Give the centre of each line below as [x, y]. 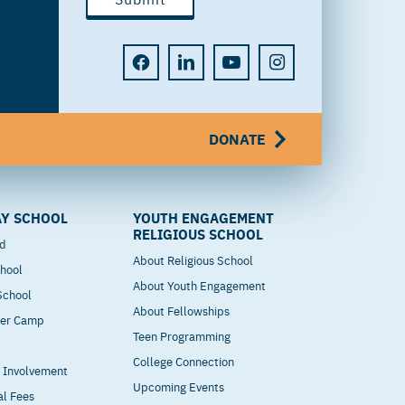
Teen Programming [182, 336]
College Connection [184, 361]
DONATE [238, 138]
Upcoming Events [179, 386]
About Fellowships [182, 311]
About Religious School [193, 260]
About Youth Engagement [200, 285]
